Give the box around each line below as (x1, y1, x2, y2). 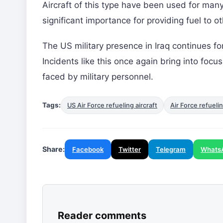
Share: (42, 144, 65, 153)
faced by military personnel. (42, 71, 153, 82)
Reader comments (58, 209, 146, 222)
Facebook (72, 145, 104, 153)
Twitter (118, 145, 141, 153)
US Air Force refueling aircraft (67, 101, 157, 109)
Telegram (156, 145, 186, 153)
